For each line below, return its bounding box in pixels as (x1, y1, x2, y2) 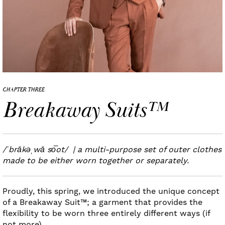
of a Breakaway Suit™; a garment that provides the (3, 197, 202, 207)
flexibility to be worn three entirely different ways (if (3, 208, 210, 218)
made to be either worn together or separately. (3, 155, 194, 165)
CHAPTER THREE (3, 86, 44, 94)
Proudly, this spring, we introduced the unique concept (3, 186, 219, 196)
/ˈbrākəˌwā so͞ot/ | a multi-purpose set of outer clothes (3, 144, 221, 154)
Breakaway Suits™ (3, 96, 167, 126)
